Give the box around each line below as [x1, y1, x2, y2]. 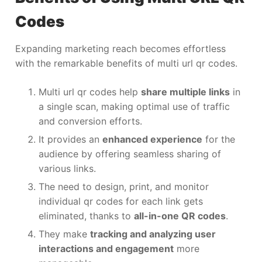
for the [202, 133, 235, 145]
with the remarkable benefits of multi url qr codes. [15, 57, 237, 69]
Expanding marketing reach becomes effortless [15, 42, 226, 54]
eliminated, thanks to [39, 209, 134, 222]
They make [39, 227, 90, 240]
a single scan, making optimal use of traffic [39, 100, 230, 112]
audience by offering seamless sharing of [39, 147, 221, 160]
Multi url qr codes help [39, 85, 141, 98]
